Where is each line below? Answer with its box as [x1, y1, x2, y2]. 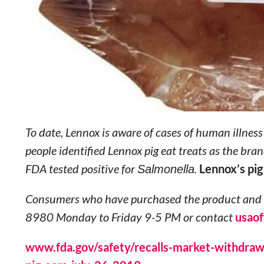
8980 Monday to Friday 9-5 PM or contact [25, 210, 235, 224]
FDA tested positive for [25, 161, 137, 176]
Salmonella [137, 161, 194, 176]
